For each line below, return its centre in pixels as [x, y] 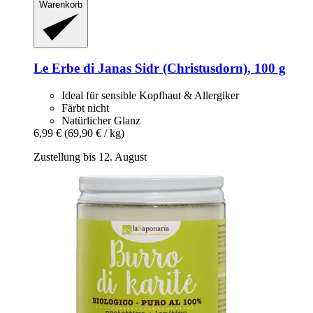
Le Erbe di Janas [82, 68]
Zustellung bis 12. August [90, 157]
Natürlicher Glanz [101, 121]
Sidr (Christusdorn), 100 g [209, 68]
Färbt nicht [85, 108]
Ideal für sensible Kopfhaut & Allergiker [150, 96]
